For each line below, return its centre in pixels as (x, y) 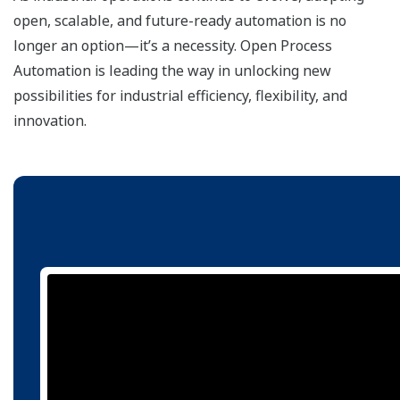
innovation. (50, 121)
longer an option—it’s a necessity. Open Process (173, 46)
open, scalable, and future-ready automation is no (180, 21)
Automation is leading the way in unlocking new (172, 71)
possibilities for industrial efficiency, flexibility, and (180, 96)
